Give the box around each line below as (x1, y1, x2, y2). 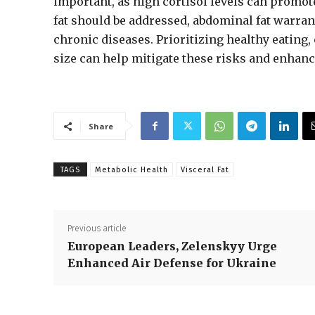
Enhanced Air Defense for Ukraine (67, 256, 276, 270)
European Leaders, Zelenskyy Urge (67, 239, 277, 253)
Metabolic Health (95, 165, 168, 174)
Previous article (67, 224, 127, 233)
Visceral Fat (181, 165, 229, 174)
